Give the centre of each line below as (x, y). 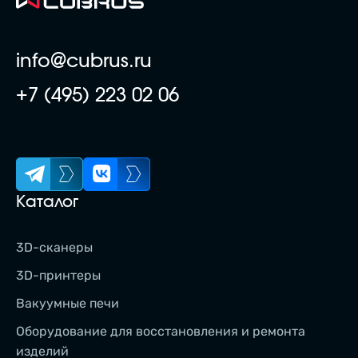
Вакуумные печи (68, 304)
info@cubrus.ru (84, 61)
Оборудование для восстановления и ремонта (161, 332)
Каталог (47, 202)
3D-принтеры (58, 275)
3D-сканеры (54, 247)
